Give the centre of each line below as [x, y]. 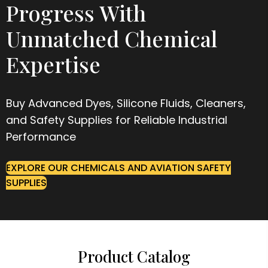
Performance [41, 136]
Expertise [53, 64]
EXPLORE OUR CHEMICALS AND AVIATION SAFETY [118, 167]
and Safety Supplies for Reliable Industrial [117, 120]
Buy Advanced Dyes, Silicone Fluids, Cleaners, [126, 103]
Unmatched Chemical [112, 38]
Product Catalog [134, 256]
